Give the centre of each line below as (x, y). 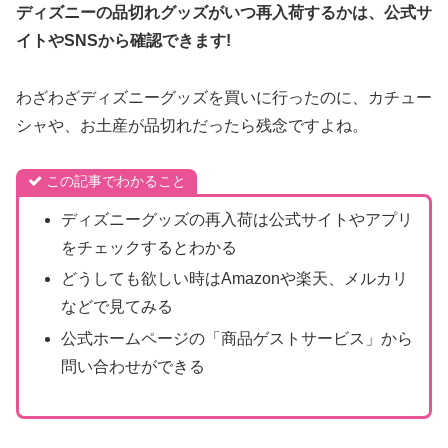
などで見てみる (116, 307)
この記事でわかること (115, 180)
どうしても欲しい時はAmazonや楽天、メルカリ (234, 279)
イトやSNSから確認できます (121, 41)
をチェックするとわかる (148, 248)
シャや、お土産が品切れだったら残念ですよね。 (192, 125)
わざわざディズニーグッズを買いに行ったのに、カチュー (224, 97)
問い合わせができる (132, 366)
